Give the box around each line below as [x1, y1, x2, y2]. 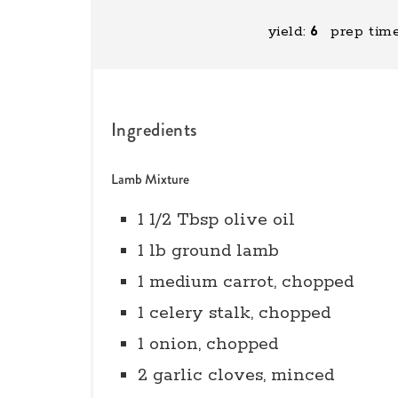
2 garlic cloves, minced [138, 364, 334, 386]
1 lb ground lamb [138, 240, 279, 262]
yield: [267, 22, 306, 41]
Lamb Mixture [111, 169, 189, 189]
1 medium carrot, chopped [138, 271, 354, 293]
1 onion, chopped [138, 333, 278, 355]
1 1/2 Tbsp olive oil [138, 209, 295, 231]
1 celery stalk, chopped [138, 302, 330, 324]
